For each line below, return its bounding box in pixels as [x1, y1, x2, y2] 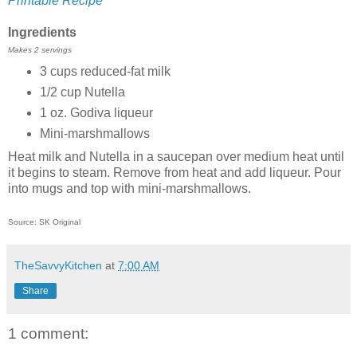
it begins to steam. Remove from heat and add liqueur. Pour [8, 165, 341, 179]
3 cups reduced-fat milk [39, 64, 171, 78]
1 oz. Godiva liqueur [39, 105, 156, 120]
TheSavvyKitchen [14, 258, 102, 272]
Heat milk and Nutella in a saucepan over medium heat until [8, 149, 344, 163]
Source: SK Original [8, 217, 80, 226]
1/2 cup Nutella [39, 84, 125, 99]
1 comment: [8, 324, 88, 342]
